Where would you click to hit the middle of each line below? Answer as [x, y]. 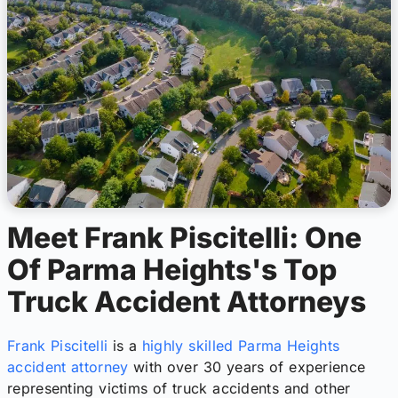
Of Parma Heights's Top [172, 269]
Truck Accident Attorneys [187, 301]
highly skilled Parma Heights [241, 346]
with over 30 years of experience [247, 367]
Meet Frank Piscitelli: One [184, 237]
